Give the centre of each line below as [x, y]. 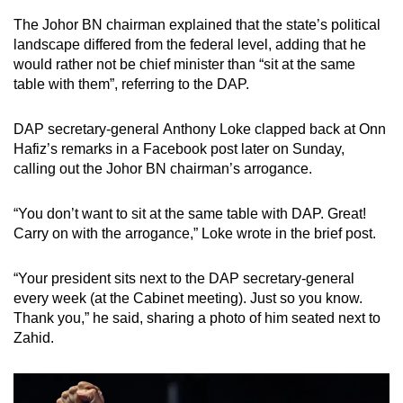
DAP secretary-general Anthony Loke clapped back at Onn [200, 130]
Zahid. [34, 338]
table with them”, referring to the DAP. [131, 85]
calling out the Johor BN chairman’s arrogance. [163, 169]
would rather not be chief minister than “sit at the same [184, 65]
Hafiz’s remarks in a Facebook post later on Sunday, [179, 149]
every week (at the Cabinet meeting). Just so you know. [188, 299]
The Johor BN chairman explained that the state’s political [197, 25]
